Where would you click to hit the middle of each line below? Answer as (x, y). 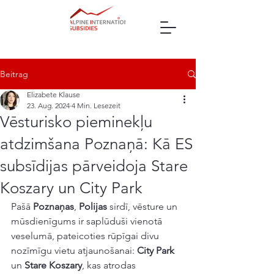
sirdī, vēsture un (143, 206)
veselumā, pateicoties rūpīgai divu (86, 236)
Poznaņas (54, 206)
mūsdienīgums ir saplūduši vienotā (88, 221)
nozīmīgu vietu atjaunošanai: (74, 250)
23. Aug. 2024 (48, 106)
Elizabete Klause (54, 94)
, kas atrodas (110, 265)
